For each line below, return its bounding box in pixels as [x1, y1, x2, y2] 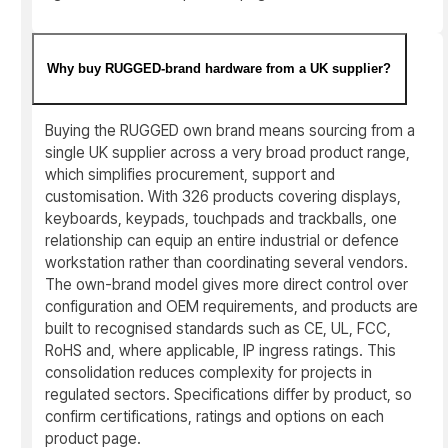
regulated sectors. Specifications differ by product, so [45, 385, 413, 405]
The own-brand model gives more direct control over [45, 275, 409, 295]
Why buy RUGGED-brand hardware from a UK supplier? [47, 61, 392, 77]
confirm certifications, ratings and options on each [45, 407, 385, 427]
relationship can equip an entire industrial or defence [45, 231, 400, 251]
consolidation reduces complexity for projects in [45, 363, 373, 383]
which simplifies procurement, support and [45, 165, 336, 185]
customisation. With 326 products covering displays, [45, 187, 402, 207]
